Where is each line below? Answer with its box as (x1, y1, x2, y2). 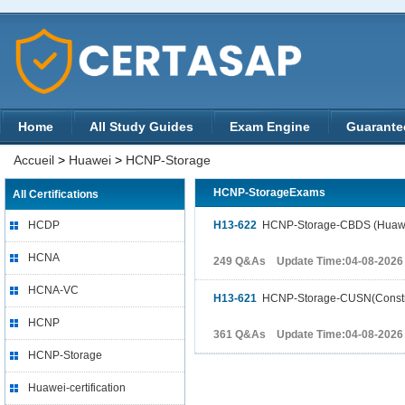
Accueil (14, 153, 54, 167)
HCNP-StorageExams (213, 186, 325, 199)
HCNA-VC (28, 284, 79, 297)
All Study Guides (89, 119, 193, 134)
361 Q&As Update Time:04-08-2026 (213, 328, 403, 341)
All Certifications (13, 188, 99, 201)
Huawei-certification (28, 381, 126, 394)
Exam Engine (230, 119, 310, 134)
